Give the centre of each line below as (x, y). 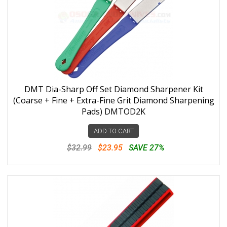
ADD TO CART (113, 131)
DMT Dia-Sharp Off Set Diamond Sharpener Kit (113, 89)
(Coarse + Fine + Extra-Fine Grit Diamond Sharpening (113, 100)
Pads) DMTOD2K (113, 111)
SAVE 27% (146, 148)
